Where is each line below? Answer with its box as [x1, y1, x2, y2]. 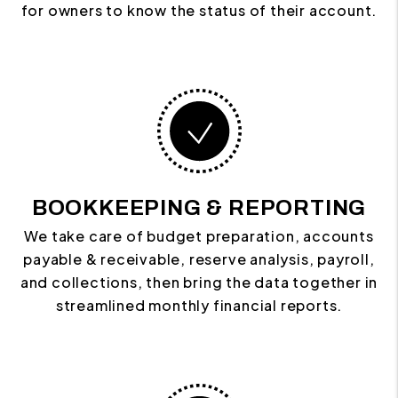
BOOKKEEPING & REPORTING [31, 196, 367, 220]
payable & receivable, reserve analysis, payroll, [23, 250, 375, 269]
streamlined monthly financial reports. [55, 296, 343, 315]
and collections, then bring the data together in [20, 273, 378, 292]
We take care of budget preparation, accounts [24, 227, 374, 246]
